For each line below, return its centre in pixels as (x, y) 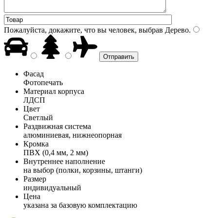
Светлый (38, 117)
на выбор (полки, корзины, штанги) (83, 170)
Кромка (36, 144)
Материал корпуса (54, 91)
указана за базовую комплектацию (80, 205)
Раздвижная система (57, 126)
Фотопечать (43, 82)
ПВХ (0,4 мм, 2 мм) (56, 152)
